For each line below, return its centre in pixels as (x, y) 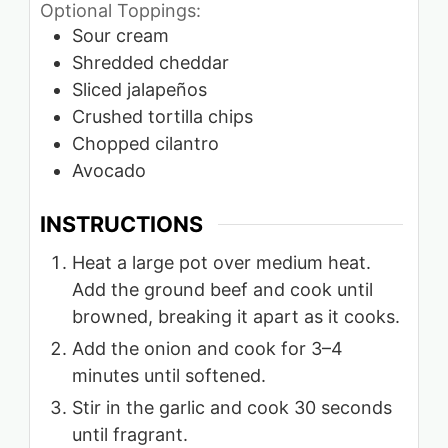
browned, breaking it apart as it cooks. (236, 316)
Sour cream (120, 36)
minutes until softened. (169, 375)
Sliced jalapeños (139, 90)
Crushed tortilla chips (162, 117)
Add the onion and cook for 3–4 (207, 348)
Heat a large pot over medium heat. (221, 262)
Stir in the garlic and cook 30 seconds (232, 407)
